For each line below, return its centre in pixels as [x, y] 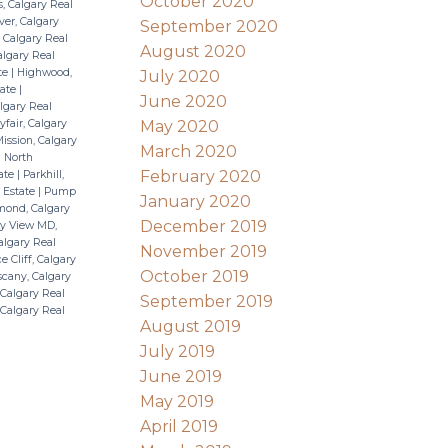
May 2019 [177, 401]
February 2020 [201, 176]
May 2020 [180, 126]
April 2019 [179, 426]
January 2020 [196, 201]
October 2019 [195, 276]
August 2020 [193, 51]
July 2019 [178, 351]
